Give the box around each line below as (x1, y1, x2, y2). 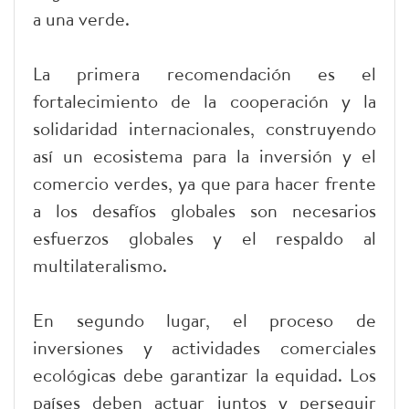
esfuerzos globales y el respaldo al (33, 225, 376, 251)
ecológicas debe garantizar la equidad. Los (33, 362, 376, 388)
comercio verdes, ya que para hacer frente (33, 171, 376, 196)
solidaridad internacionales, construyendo (33, 116, 376, 142)
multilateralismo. (33, 253, 167, 278)
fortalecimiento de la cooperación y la (33, 89, 376, 114)
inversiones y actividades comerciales (33, 335, 376, 361)
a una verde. (33, 6, 130, 32)
